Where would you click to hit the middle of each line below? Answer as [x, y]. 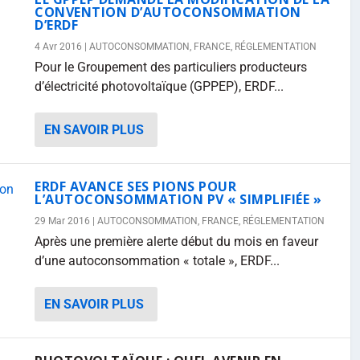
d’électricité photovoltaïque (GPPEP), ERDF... [159, 86]
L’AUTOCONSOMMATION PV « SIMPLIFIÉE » [178, 199]
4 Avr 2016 [58, 47]
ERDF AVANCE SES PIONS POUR [135, 186]
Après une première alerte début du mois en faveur [176, 241]
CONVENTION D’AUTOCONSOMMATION [168, 12]
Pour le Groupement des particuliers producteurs [171, 67]
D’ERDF [56, 25]
